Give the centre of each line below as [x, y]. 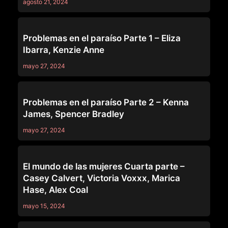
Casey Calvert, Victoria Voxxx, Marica [102, 178]
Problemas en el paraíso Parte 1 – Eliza [102, 38]
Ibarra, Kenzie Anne [64, 50]
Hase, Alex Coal [55, 190]
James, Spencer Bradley [74, 114]
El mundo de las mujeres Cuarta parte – [104, 166]
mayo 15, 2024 [44, 206]
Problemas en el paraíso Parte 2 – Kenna [106, 102]
